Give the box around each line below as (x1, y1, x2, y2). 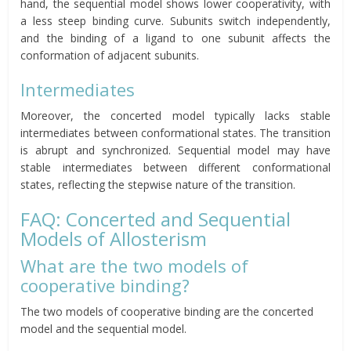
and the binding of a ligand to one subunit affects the (20, 30, 331, 45)
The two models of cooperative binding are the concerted (20, 303, 314, 319)
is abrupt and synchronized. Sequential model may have (20, 142, 331, 157)
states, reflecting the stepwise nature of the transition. (20, 176, 296, 192)
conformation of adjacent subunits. (20, 47, 200, 63)
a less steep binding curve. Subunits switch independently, (20, 13, 331, 28)
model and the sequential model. (20, 320, 187, 336)
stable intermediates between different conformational (20, 159, 331, 175)
